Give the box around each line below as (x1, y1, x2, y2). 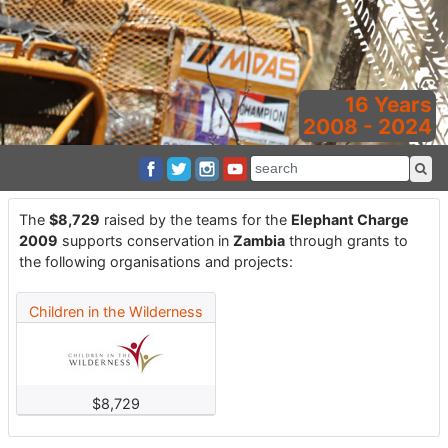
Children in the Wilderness (29, 303, 204, 320)
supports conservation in (57, 232, 233, 249)
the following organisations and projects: (18, 253, 293, 270)
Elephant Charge (290, 211, 409, 228)
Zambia (232, 232, 285, 249)
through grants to (284, 232, 408, 249)
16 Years (345, 92, 432, 117)
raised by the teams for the (99, 211, 291, 228)
